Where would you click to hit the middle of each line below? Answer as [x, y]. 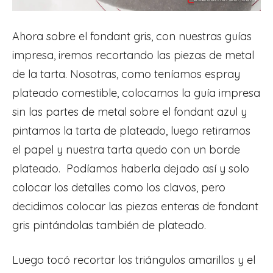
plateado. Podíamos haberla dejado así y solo [131, 168]
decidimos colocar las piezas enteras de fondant [135, 206]
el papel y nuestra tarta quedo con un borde [126, 149]
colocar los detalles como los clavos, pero [119, 187]
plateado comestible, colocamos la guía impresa [136, 93]
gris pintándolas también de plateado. [109, 225]
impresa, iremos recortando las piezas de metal [133, 55]
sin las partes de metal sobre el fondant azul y [129, 112]
